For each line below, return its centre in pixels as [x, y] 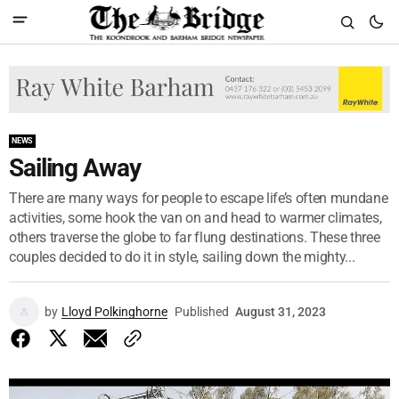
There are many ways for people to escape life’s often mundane [199, 198]
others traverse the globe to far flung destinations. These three [195, 237]
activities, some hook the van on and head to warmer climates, [195, 217]
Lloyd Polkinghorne [114, 311]
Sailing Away [75, 167]
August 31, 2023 [281, 311]
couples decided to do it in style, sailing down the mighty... [182, 256]
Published [202, 311]
